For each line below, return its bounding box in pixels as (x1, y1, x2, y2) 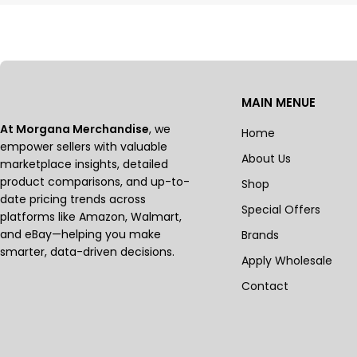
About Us (241, 151, 292, 167)
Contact (241, 278, 289, 294)
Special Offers (241, 202, 321, 218)
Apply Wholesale (241, 253, 333, 269)
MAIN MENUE (241, 94, 316, 111)
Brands (241, 227, 280, 243)
